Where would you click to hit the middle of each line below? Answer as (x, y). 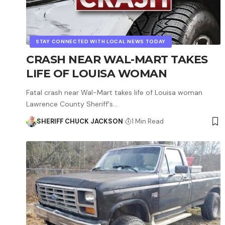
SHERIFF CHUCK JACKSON (80, 121)
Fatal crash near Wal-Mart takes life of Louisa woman (114, 92)
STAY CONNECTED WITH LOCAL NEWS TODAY (101, 41)
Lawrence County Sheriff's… (72, 104)
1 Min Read (147, 121)
